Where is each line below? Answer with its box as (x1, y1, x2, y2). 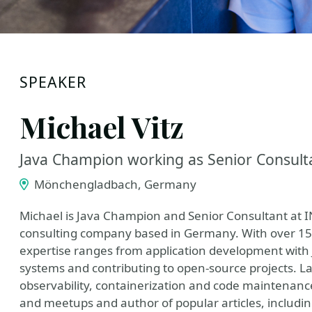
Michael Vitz (19, 107, 184, 146)
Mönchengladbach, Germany (31, 176, 196, 192)
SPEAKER (19, 72, 87, 92)
